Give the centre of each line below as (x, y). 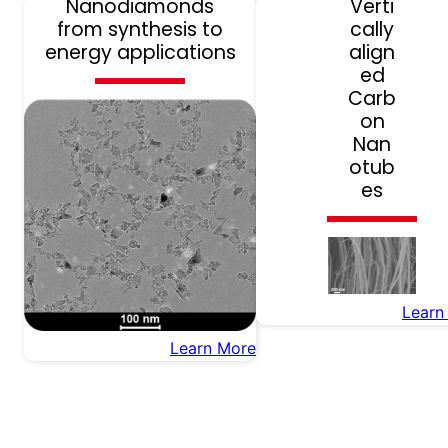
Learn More (213, 348)
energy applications (140, 53)
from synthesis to (140, 30)
